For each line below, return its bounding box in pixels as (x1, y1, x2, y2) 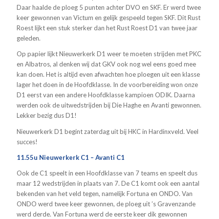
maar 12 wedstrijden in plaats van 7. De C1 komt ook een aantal (16, 179, 199, 187)
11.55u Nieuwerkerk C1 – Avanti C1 (16, 153, 125, 161)
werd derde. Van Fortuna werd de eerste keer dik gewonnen (16, 210, 187, 218)
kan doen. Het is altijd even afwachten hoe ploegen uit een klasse (16, 70, 200, 79)
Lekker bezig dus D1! (16, 111, 77, 120)
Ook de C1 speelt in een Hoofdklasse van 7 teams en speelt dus (16, 169, 197, 177)
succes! (16, 137, 38, 146)
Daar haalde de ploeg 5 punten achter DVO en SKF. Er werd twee (16, 3, 201, 12)
